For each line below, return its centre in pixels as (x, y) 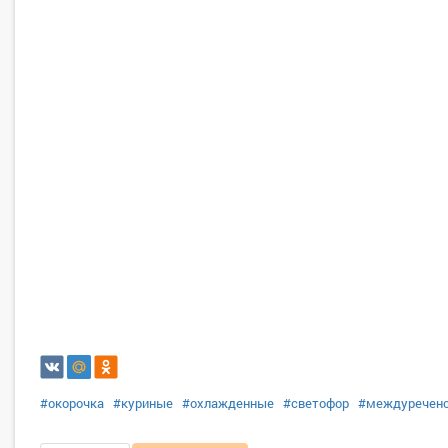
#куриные (143, 403)
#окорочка (72, 403)
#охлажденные (228, 403)
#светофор (316, 403)
